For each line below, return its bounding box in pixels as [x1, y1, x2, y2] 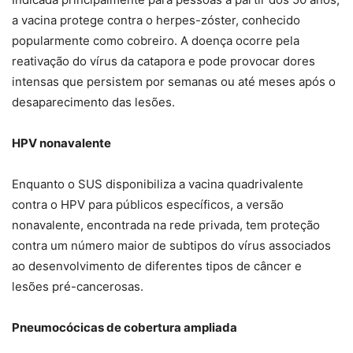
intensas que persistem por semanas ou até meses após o [12, 74, 336, 90]
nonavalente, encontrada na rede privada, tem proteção [12, 217, 320, 233]
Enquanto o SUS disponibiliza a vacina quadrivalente [12, 176, 303, 192]
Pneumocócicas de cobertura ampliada [12, 320, 237, 336]
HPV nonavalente [12, 136, 111, 151]
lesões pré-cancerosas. [12, 279, 143, 295]
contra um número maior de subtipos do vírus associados [12, 238, 331, 254]
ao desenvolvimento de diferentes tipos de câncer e [12, 258, 302, 274]
